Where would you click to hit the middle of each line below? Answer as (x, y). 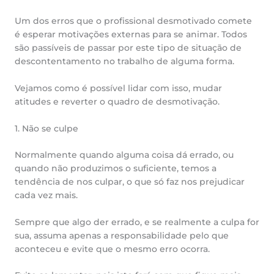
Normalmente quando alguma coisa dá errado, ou (124, 154)
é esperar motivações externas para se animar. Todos (131, 35)
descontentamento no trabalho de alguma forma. (124, 61)
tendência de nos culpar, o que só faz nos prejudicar (130, 181)
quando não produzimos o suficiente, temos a (116, 168)
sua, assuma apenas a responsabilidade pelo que (122, 235)
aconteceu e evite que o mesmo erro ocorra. (112, 249)
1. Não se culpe (46, 129)
